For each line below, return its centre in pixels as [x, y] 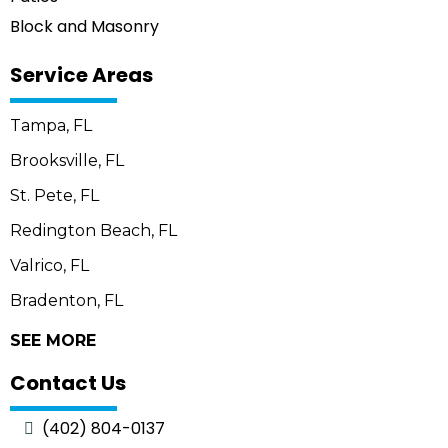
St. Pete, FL [54, 195]
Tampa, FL [51, 125]
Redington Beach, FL [93, 230]
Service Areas [81, 74]
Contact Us [68, 382]
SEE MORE [53, 340]
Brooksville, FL [67, 160]
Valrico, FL [49, 265]
